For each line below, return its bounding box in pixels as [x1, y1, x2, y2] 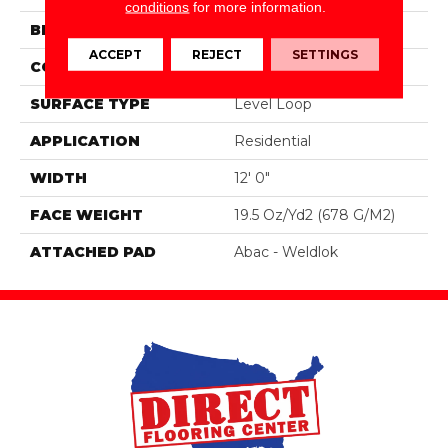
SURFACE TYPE [30, 94, 150, 113]
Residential [234, 131, 311, 150]
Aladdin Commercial [234, 20, 374, 39]
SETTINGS [292, 46, 359, 62]
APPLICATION [30, 131, 140, 150]
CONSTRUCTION [30, 57, 161, 76]
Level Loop [234, 94, 312, 113]
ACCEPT [89, 46, 143, 62]
